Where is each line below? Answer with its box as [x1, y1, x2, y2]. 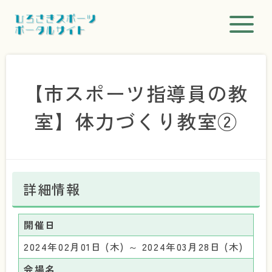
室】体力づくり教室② [34, 107, 238, 135]
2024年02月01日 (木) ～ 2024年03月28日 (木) [24, 240, 243, 254]
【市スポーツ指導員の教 [24, 79, 248, 107]
